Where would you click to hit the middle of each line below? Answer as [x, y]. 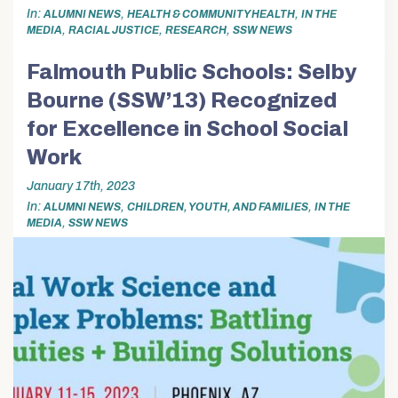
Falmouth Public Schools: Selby [192, 72]
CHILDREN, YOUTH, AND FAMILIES [218, 207]
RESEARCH [196, 30]
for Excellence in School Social [187, 129]
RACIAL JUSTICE [114, 30]
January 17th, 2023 [81, 186]
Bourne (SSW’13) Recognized [182, 101]
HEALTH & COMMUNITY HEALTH [211, 14]
